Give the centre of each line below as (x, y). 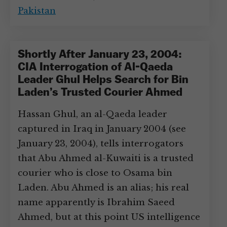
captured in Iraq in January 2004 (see (102, 129)
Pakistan (37, 11)
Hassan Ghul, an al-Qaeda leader (92, 114)
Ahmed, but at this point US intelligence (109, 217)
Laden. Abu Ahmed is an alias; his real (103, 188)
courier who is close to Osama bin (95, 173)
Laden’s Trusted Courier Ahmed (100, 93)
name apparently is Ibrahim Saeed (96, 202)
